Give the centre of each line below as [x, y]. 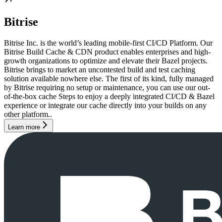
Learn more [24, 127]
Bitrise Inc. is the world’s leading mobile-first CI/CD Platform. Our [108, 43]
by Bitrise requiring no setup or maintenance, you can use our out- [107, 87]
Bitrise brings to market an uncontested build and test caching [100, 69]
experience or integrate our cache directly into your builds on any [105, 105]
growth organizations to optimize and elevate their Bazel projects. [106, 60]
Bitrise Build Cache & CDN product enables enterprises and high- [107, 52]
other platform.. [28, 114]
